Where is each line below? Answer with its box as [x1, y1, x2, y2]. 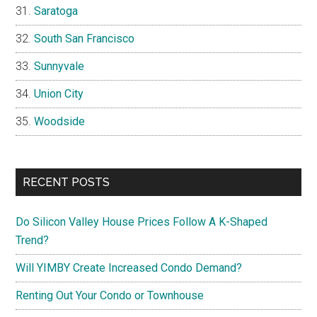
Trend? [16, 234, 50, 247]
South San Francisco [34, 32, 135, 45]
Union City [34, 87, 84, 100]
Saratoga [34, 4, 79, 18]
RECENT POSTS [23, 175, 110, 189]
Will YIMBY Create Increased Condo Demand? [16, 261, 243, 275]
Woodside [34, 115, 86, 128]
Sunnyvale [34, 59, 85, 73]
